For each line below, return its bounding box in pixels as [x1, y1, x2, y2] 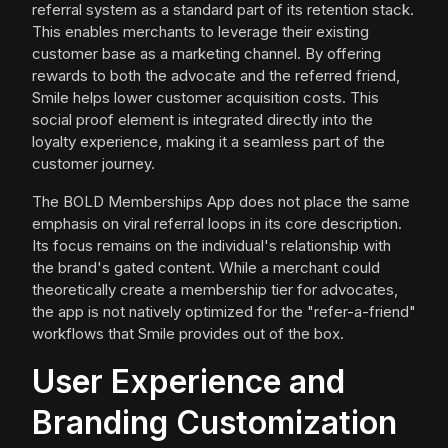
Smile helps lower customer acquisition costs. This [32, 88, 379, 108]
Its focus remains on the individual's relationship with [32, 236, 391, 256]
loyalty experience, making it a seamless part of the [32, 132, 385, 152]
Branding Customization [32, 403, 397, 443]
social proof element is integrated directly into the [32, 110, 373, 130]
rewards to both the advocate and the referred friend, [32, 66, 400, 86]
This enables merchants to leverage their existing [32, 22, 369, 42]
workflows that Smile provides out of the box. [32, 324, 344, 344]
